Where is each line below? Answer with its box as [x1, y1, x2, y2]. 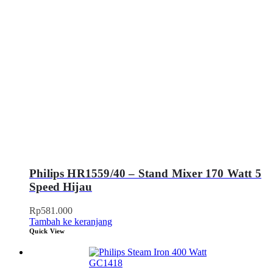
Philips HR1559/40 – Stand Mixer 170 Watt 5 [29, 167, 261, 180]
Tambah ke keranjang [29, 216, 112, 227]
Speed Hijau [29, 180, 93, 194]
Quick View [29, 227, 65, 235]
